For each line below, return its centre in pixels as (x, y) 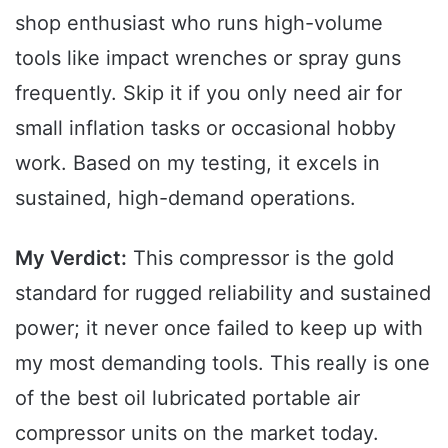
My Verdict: (71, 257)
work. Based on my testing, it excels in (197, 162)
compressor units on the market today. (197, 432)
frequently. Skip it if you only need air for (208, 92)
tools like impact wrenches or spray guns (208, 57)
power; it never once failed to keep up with (219, 327)
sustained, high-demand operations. (185, 197)
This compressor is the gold (260, 257)
